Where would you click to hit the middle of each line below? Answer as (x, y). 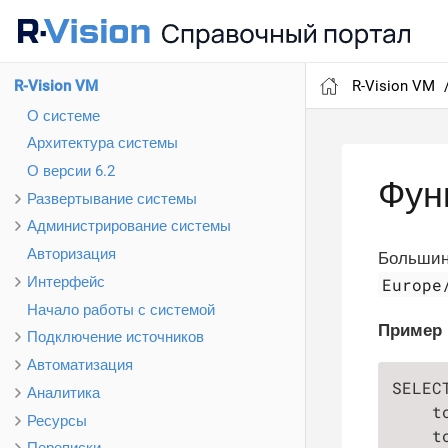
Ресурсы (57, 420)
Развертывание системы (112, 198)
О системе (63, 115)
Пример (410, 330)
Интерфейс (66, 281)
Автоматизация (80, 365)
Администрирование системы (129, 226)
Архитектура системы (102, 143)
